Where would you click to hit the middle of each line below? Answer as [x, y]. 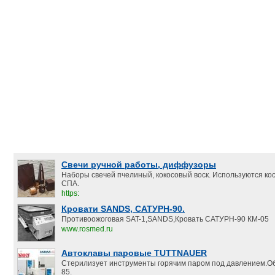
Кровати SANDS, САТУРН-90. [123, 209]
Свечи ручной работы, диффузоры [139, 165]
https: [70, 193]
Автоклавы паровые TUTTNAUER [134, 253]
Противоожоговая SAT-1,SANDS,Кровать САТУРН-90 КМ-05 [165, 219]
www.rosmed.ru [87, 229]
